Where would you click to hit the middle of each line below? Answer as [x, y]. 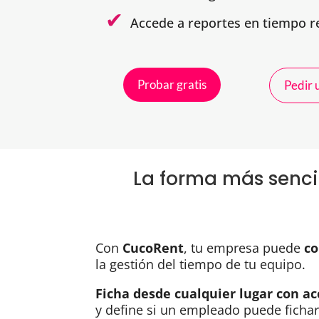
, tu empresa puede [244, 247]
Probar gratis [172, 84]
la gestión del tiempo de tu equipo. [201, 264]
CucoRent [153, 247]
